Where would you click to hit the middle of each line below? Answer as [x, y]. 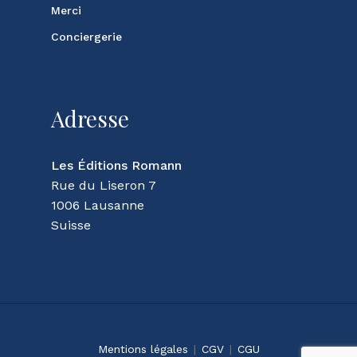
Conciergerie [86, 37]
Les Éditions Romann [116, 165]
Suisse [71, 225]
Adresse [90, 118]
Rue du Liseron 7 [104, 185]
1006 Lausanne [98, 205]
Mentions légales [143, 349]
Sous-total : [97, 317]
